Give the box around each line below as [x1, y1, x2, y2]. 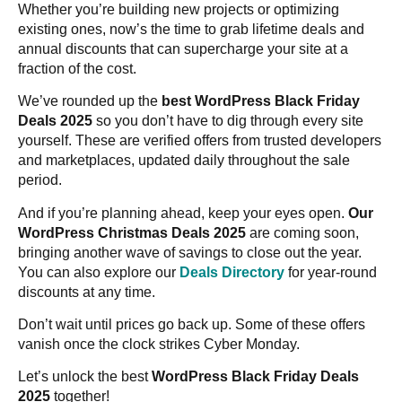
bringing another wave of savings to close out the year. [18, 244, 362, 260]
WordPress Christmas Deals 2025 [18, 224, 246, 240]
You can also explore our [18, 264, 179, 280]
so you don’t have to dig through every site [92, 113, 363, 129]
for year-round [284, 264, 377, 280]
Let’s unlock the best [18, 369, 152, 385]
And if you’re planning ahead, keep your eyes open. [18, 205, 348, 221]
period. [18, 172, 62, 188]
